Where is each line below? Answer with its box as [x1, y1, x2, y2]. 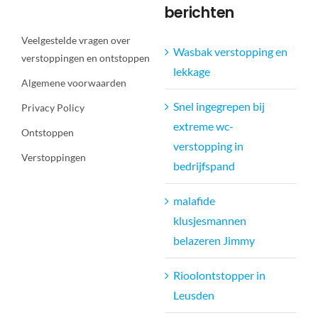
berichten [164, 1, 234, 23]
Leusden [172, 288, 214, 302]
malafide [172, 194, 215, 208]
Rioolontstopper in [172, 268, 265, 283]
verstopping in [172, 139, 243, 153]
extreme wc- [172, 119, 234, 133]
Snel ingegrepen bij [172, 99, 265, 114]
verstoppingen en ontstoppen [21, 51, 150, 64]
